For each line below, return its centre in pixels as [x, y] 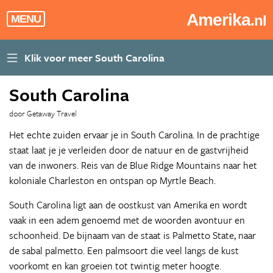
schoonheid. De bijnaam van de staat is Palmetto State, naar [133, 235]
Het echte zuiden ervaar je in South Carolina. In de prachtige [134, 135]
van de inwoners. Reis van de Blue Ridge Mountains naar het [133, 165]
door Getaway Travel [43, 113]
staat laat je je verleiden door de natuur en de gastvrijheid [129, 150]
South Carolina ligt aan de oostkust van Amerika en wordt [128, 205]
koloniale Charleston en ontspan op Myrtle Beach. [112, 180]
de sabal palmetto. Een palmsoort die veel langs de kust [124, 250]
